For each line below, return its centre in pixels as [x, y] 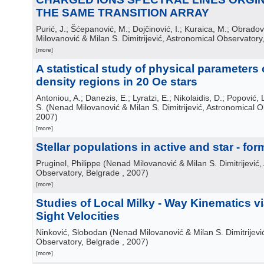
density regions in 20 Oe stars [117, 82]
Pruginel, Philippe [68, 163]
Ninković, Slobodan [72, 232]
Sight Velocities [78, 216]
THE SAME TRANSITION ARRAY [123, 13]
